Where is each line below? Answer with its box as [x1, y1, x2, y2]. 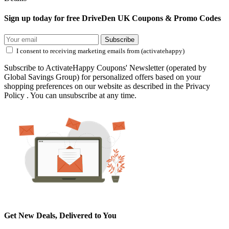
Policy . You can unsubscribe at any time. [4, 90, 136, 100]
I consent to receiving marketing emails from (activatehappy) [16, 47, 185, 55]
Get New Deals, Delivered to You [4, 211, 117, 220]
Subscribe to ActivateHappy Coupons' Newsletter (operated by [4, 63, 207, 72]
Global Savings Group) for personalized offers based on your [4, 72, 201, 81]
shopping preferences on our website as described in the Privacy [4, 81, 210, 90]
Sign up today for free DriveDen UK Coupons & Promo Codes [4, 14, 221, 23]
